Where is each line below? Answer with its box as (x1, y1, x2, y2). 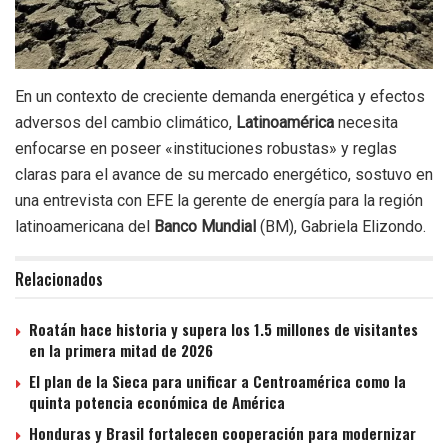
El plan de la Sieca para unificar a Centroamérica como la (29, 370, 406, 393)
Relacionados (15, 267, 103, 292)
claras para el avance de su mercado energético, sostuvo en (15, 165, 433, 185)
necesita (334, 113, 398, 133)
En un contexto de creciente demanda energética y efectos (15, 87, 425, 107)
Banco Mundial (154, 217, 256, 237)
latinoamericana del (15, 217, 154, 237)
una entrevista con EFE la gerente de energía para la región (15, 191, 423, 211)
